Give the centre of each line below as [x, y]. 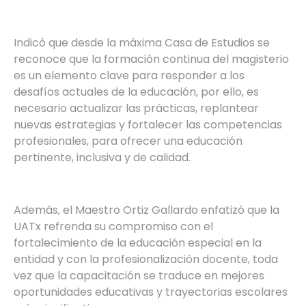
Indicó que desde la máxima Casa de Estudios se [142, 42]
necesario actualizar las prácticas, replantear [136, 108]
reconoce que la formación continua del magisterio [151, 59]
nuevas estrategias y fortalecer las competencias [148, 124]
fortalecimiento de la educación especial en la [138, 242]
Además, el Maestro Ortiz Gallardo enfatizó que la [147, 210]
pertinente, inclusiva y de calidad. [102, 157]
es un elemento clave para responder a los [129, 75]
